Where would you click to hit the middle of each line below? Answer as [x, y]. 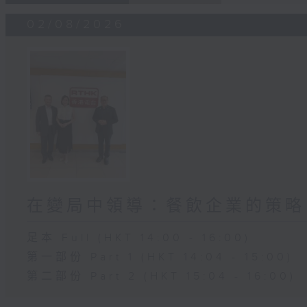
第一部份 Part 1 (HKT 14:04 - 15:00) [160, 258]
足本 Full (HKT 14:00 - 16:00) [139, 238]
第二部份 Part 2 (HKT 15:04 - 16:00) [162, 277]
